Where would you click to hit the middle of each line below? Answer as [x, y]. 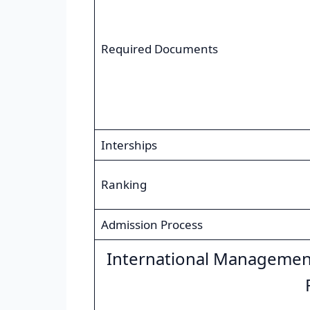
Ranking [124, 185]
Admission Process [152, 225]
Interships [129, 145]
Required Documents [159, 49]
